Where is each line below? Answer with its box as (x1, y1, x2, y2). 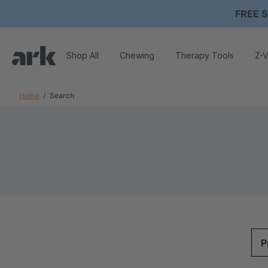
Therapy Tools (175, 50, 234, 60)
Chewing (120, 50, 154, 60)
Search (50, 91, 74, 100)
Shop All (66, 50, 99, 60)
